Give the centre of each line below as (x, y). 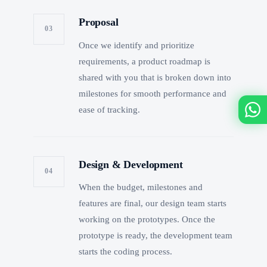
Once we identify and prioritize (136, 45)
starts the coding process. (125, 252)
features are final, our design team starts (153, 203)
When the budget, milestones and (141, 187)
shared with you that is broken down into (155, 77)
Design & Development (131, 164)
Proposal (99, 22)
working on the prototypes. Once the (147, 219)
